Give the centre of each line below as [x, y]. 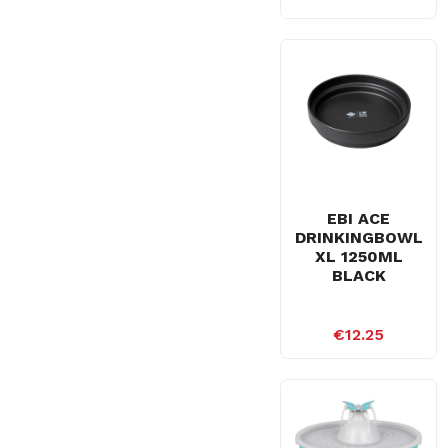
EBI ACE [359, 218]
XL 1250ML [358, 256]
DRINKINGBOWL [358, 237]
